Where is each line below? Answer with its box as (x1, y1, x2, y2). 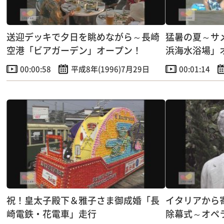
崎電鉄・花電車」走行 (6, 206, 97, 220)
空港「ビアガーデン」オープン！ (6, 43, 142, 57)
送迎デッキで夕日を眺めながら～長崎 (6, 30, 160, 43)
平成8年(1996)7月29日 (71, 63, 150, 74)
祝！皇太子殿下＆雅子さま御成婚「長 (6, 193, 160, 206)
